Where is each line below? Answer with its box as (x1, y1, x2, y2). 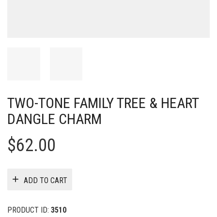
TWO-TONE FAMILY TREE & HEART (7, 94, 199, 111)
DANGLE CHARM (7, 110, 102, 127)
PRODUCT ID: (7, 205, 51, 215)
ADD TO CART (24, 176, 67, 186)
